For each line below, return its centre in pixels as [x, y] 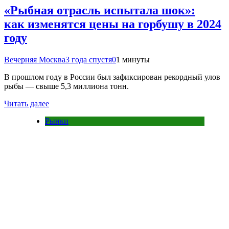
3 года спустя [89, 60]
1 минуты [133, 60]
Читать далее [27, 104]
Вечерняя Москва [35, 60]
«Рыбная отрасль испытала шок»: [100, 10]
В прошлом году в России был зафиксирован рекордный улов [112, 77]
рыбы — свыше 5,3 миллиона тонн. [66, 86]
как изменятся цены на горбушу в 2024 [113, 24]
